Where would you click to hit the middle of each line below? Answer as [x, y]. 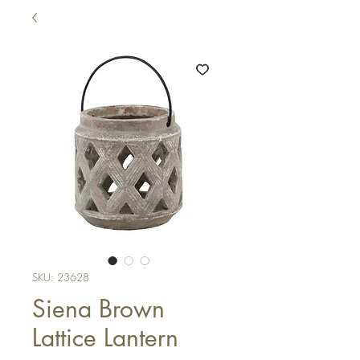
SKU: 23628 [61, 277]
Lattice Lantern [105, 337]
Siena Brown [98, 309]
